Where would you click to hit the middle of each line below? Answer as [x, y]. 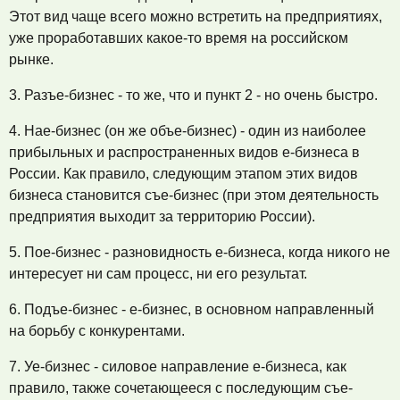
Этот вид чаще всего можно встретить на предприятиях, [196, 17]
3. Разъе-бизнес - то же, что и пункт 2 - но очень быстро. [193, 95]
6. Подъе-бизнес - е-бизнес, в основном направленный [192, 309]
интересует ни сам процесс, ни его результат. [158, 274]
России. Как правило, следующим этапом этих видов [183, 174]
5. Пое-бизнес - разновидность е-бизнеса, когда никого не [200, 252]
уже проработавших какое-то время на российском [179, 38]
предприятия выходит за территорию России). [162, 217]
